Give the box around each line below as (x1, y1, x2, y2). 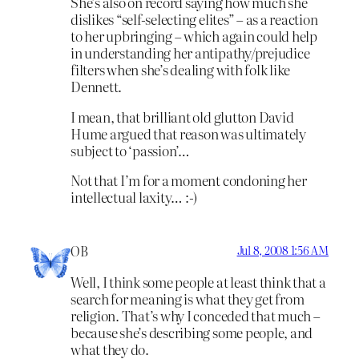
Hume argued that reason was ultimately (71, 123, 306, 143)
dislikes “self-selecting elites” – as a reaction (71, 8, 318, 29)
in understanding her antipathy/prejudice (71, 42, 310, 63)
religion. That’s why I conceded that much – (71, 305, 321, 325)
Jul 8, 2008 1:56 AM (236, 242, 329, 259)
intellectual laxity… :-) (71, 187, 198, 208)
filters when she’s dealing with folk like (71, 58, 291, 79)
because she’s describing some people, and (71, 321, 313, 342)
